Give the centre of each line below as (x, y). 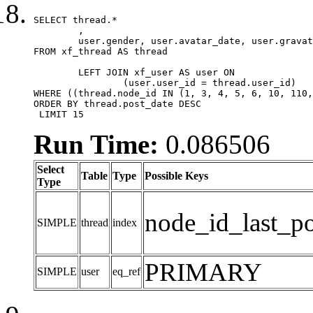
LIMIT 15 (59, 114)
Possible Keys (176, 175)
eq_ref (126, 271)
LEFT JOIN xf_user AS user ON (56, 72)
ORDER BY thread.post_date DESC (117, 103)
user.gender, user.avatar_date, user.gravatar (56, 41)
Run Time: (96, 144)
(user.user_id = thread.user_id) (78, 82)
